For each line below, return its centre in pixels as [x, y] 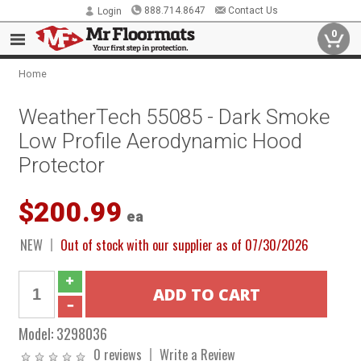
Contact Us [253, 10]
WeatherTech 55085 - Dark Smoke [175, 117]
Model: [38, 333]
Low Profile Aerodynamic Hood [161, 141]
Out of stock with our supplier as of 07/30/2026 [185, 245]
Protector [62, 165]
